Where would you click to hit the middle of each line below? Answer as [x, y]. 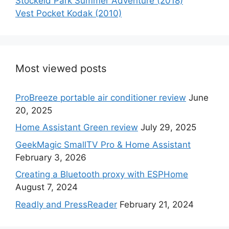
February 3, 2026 [51, 157]
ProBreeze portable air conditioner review [101, 97]
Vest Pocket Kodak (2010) [68, 13]
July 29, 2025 [168, 128]
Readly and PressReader [66, 204]
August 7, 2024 [47, 187]
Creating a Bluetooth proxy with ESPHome [102, 175]
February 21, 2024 [157, 204]
